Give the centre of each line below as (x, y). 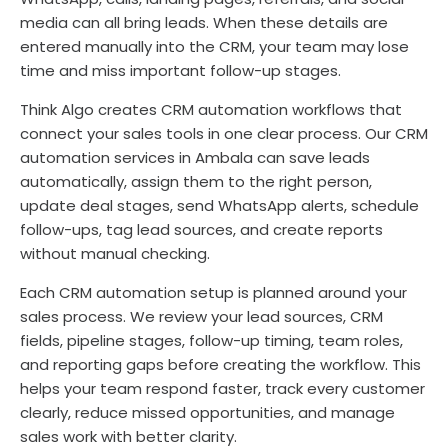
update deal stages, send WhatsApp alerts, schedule (219, 205)
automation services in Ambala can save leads (195, 157)
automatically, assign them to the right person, (196, 181)
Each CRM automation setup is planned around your (213, 292)
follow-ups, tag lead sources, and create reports (201, 229)
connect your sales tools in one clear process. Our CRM (224, 133)
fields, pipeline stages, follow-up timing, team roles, (211, 340)
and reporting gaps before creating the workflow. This (220, 364)
